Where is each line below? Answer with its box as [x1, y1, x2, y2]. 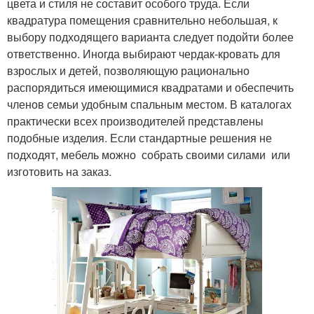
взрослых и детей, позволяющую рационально [7, 62, 250, 78]
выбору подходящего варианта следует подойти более [7, 29, 294, 45]
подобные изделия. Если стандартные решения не [7, 130, 272, 146]
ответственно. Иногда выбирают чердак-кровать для [7, 46, 280, 62]
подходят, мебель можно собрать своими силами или [7, 146, 293, 163]
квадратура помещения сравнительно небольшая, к [7, 12, 278, 28]
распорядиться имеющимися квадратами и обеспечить [7, 79, 294, 95]
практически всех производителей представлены [7, 113, 264, 129]
